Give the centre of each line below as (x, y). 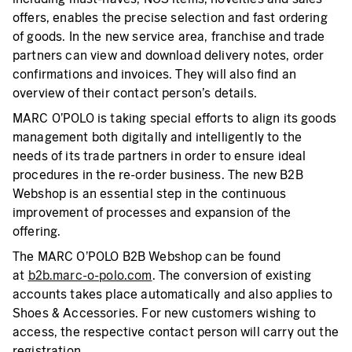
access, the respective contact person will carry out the (176, 332)
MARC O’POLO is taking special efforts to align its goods (174, 118)
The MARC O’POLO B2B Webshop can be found (147, 257)
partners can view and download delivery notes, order (169, 55)
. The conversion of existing (232, 275)
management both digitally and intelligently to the (158, 137)
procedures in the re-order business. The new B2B (158, 175)
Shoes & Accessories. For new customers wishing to (164, 313)
